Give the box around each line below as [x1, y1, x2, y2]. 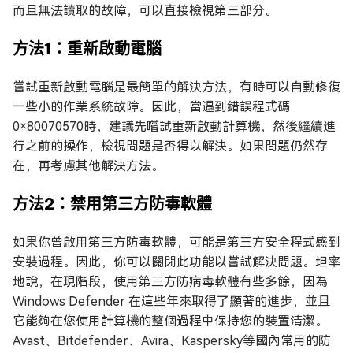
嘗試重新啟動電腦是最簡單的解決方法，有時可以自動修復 [13, 80, 340, 95]
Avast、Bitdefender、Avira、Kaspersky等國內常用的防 [13, 333, 331, 348]
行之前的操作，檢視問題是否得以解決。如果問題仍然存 [13, 139, 328, 154]
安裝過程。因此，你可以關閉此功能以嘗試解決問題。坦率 [13, 255, 340, 269]
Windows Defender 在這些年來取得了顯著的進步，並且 [13, 294, 330, 309]
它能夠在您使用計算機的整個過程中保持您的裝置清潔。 [13, 314, 328, 329]
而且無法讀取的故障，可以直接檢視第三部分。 [13, 3, 277, 18]
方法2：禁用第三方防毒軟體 [13, 194, 212, 214]
